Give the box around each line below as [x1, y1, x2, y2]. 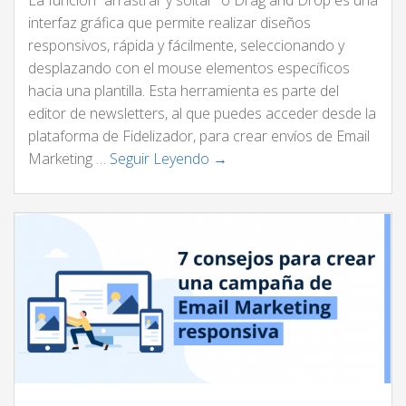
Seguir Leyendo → [110, 148, 227, 169]
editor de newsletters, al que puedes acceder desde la [28, 102, 376, 123]
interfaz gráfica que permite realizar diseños [28, 12, 311, 33]
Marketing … [28, 148, 110, 169]
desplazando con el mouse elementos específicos [28, 57, 350, 78]
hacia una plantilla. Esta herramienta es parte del [28, 80, 339, 101]
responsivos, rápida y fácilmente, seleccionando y [28, 34, 344, 55]
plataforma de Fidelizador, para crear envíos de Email [28, 125, 370, 146]
